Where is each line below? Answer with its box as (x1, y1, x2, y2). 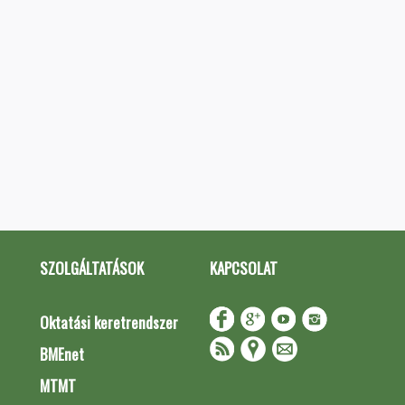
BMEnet (40, 343, 84, 365)
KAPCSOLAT (209, 257, 278, 279)
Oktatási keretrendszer (40, 311, 178, 334)
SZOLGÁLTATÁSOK (40, 257, 144, 279)
